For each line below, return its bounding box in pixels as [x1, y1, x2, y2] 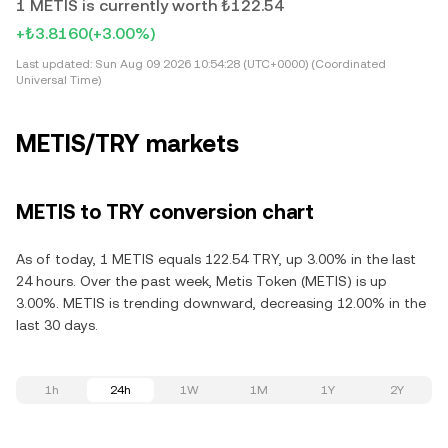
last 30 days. [16, 317, 98, 333]
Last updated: [16, 57, 92, 71]
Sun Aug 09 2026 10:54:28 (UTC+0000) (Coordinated [92, 57, 386, 71]
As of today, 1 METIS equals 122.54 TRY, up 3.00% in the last [16, 251, 416, 267]
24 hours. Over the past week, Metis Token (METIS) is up [16, 273, 387, 289]
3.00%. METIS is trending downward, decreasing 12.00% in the [16, 295, 426, 311]
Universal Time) [16, 73, 101, 87]
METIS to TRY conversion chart [16, 200, 314, 224]
